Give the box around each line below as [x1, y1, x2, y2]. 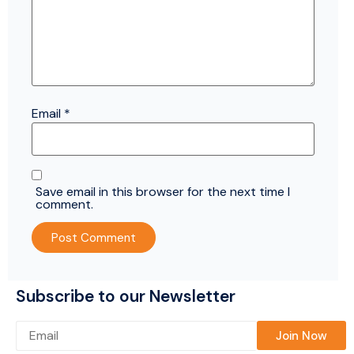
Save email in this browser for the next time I [36, 183, 290, 200]
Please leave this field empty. [15, 328, 180, 345]
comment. [36, 196, 93, 213]
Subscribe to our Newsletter [16, 284, 235, 307]
